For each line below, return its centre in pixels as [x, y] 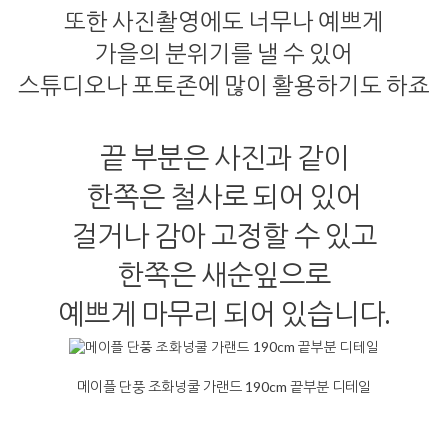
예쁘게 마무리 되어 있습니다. [224, 313]
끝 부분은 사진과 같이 [224, 157]
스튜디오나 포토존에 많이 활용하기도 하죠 [224, 85]
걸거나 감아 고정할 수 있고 [224, 235]
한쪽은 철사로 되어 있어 [224, 196]
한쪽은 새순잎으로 [224, 274]
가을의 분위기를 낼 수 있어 [224, 53]
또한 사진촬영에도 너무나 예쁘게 [224, 21]
